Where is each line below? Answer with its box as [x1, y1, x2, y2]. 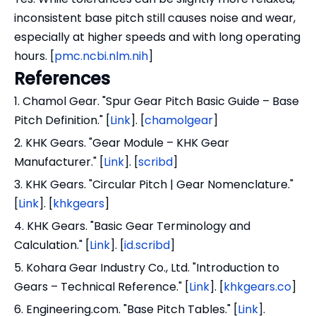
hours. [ [14, 48, 54, 65]
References [14, 67, 110, 91]
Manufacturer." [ [14, 154, 104, 171]
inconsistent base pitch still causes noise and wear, [14, 10, 296, 27]
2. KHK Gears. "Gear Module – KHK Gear [14, 135, 229, 152]
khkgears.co [224, 279, 291, 296]
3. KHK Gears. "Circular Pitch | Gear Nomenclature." [14, 176, 293, 193]
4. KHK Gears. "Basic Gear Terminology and [14, 218, 250, 235]
